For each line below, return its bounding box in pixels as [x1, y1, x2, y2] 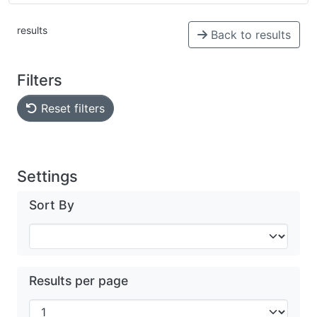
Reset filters [38, 101, 105, 115]
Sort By [29, 197, 74, 212]
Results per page [29, 273, 128, 288]
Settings [17, 167, 78, 185]
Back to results [207, 28, 291, 42]
